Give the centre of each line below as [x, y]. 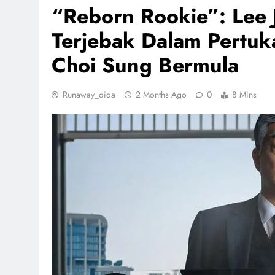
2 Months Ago [161, 95]
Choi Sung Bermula [145, 65]
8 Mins [244, 95]
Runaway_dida [89, 95]
